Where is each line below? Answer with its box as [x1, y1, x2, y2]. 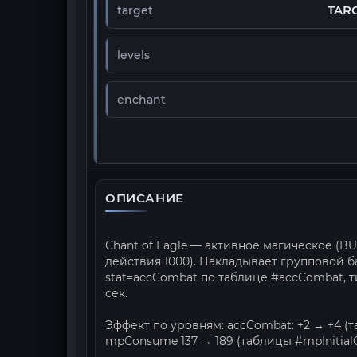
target [117, 4, 153, 17]
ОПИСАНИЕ [105, 190, 184, 206]
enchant [117, 93, 166, 106]
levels [117, 49, 150, 61]
